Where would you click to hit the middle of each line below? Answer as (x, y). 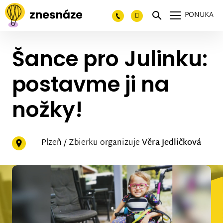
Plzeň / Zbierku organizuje (91, 143)
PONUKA (199, 15)
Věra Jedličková (171, 143)
